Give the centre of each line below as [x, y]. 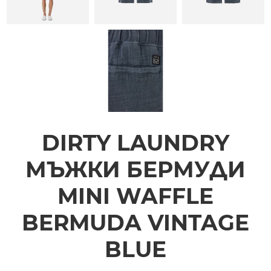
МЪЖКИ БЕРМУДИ [135, 169]
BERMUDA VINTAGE [135, 222]
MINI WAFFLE [135, 196]
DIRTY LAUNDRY [135, 142]
